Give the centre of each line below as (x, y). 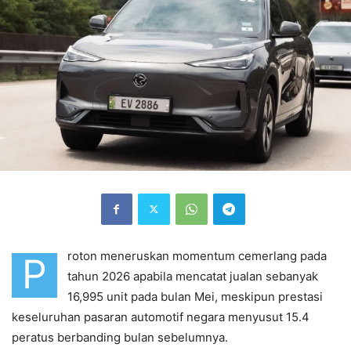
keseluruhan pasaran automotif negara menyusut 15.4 (161, 317)
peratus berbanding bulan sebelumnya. (120, 337)
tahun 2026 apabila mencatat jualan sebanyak (193, 276)
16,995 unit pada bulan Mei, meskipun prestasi (195, 296)
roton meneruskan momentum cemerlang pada (197, 255)
